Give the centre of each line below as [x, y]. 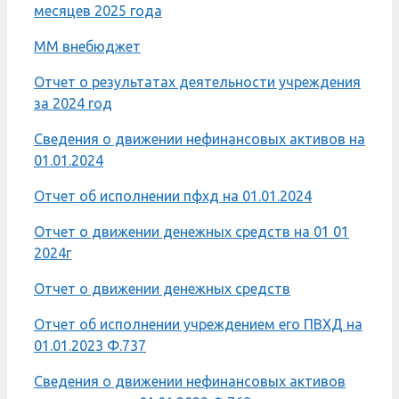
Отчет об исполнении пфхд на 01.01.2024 [173, 195]
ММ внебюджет [87, 46]
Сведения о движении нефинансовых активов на [199, 138]
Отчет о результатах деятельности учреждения [197, 81]
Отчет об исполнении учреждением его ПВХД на [198, 324]
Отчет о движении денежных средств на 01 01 [191, 231]
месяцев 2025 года [98, 10]
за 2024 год [73, 103]
